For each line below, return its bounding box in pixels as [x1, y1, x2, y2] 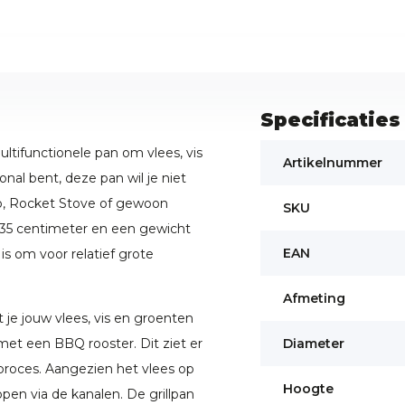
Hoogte [282, 381, 334, 398]
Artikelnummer [282, 155, 382, 172]
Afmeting [282, 290, 345, 307]
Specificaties [259, 108, 400, 132]
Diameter [282, 335, 344, 353]
